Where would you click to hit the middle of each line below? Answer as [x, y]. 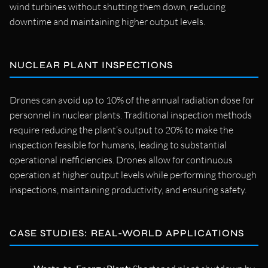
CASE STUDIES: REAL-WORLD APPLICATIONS [127, 233]
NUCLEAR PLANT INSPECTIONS [91, 65]
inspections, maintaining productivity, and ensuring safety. [128, 189]
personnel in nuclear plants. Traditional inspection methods [131, 115]
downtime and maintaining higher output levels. [107, 21]
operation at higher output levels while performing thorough [133, 174]
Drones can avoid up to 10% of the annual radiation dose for [132, 100]
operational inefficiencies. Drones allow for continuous [121, 159]
